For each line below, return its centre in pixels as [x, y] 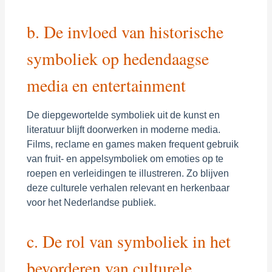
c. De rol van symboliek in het [128, 241]
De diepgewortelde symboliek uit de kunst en [123, 115]
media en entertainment [106, 85]
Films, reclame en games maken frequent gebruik [132, 144]
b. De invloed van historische [125, 32]
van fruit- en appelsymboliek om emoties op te [125, 158]
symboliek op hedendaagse [117, 58]
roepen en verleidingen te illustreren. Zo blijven [127, 173]
